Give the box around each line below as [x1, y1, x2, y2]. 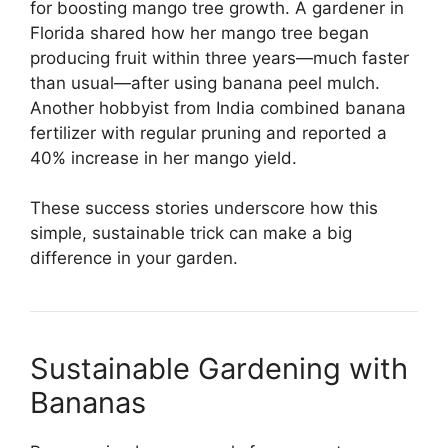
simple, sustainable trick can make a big [30, 223, 352, 244]
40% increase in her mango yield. [30, 147, 297, 168]
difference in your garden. [30, 248, 238, 269]
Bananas [30, 385, 146, 421]
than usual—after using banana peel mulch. [30, 72, 380, 93]
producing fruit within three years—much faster [30, 47, 409, 68]
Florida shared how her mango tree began [30, 22, 369, 43]
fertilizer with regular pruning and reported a [30, 122, 387, 143]
